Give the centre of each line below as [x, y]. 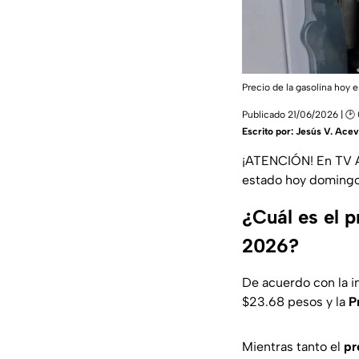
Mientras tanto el [293, 347]
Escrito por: [269, 132]
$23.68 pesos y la [295, 302]
